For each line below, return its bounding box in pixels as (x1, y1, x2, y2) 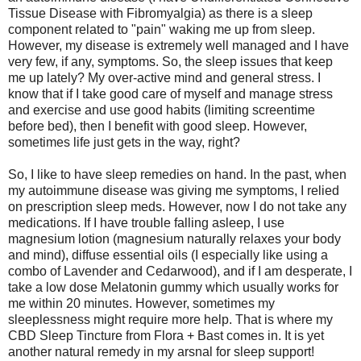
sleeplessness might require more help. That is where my (8, 313, 333, 327)
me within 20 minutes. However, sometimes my (8, 297, 275, 311)
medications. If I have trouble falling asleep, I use (8, 216, 284, 230)
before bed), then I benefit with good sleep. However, (8, 119, 307, 134)
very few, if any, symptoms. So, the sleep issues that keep (8, 55, 333, 69)
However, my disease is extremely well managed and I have (8, 39, 349, 53)
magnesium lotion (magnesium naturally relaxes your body (8, 232, 341, 247)
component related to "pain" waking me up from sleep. (8, 23, 315, 37)
